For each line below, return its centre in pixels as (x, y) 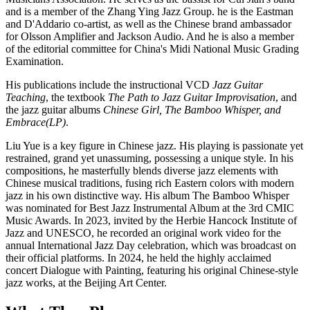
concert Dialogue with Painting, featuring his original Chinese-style (152, 270)
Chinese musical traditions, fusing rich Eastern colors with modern (150, 183)
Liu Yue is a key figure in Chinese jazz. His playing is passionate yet (154, 146)
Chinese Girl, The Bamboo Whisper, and (192, 110)
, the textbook (77, 97)
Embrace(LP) (36, 122)
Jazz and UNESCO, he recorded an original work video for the (143, 233)
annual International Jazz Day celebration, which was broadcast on (151, 245)
